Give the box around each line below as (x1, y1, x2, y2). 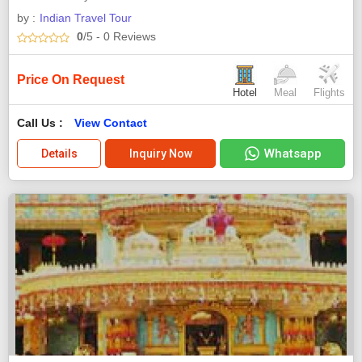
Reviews (110, 30, 156, 44)
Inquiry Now (128, 146, 192, 160)
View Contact (74, 116, 147, 129)
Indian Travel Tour (40, 11, 132, 25)
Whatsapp (263, 145, 322, 161)
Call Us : (17, 116, 66, 129)
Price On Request (17, 72, 124, 86)
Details (40, 146, 78, 160)
